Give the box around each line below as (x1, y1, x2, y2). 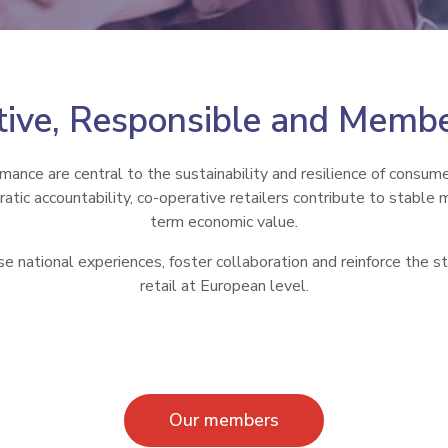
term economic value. (150, 211, 298, 233)
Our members (169, 408, 279, 432)
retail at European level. (139, 275, 309, 297)
